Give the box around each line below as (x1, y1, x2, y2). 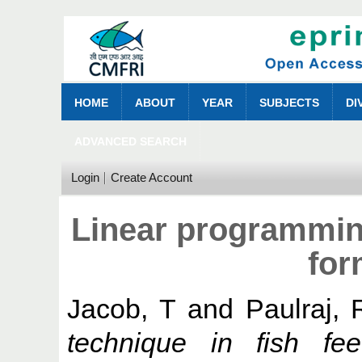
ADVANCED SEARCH (74, 134, 187, 148)
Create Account (111, 170, 192, 184)
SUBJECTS (259, 95, 319, 109)
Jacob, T (67, 293, 176, 324)
